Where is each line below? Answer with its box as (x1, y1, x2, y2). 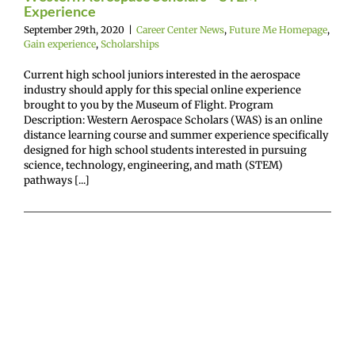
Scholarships (101, 38, 159, 51)
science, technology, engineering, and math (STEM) (24, 158, 283, 173)
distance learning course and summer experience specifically (24, 128, 329, 143)
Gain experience (24, 38, 96, 51)
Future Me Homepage (229, 24, 327, 36)
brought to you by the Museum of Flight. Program (24, 98, 273, 113)
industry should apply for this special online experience (24, 83, 301, 97)
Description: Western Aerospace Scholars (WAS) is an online (24, 113, 323, 128)
